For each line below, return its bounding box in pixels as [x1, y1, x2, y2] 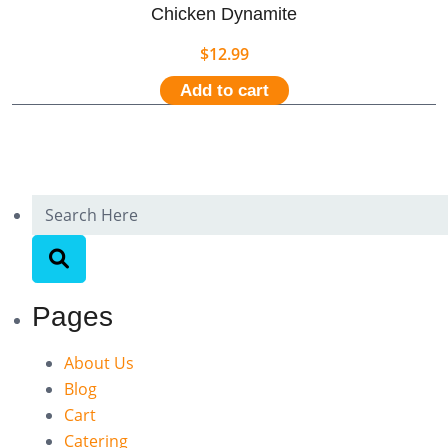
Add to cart [179, 80, 269, 100]
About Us [64, 351, 134, 374]
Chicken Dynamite [151, 3, 297, 24]
